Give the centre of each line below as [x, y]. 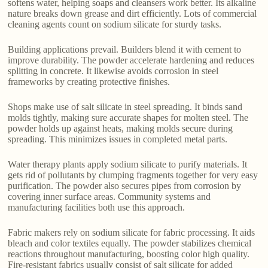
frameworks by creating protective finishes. [89, 82]
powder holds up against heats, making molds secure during [121, 129]
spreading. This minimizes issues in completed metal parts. [118, 139]
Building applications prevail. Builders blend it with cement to [125, 50]
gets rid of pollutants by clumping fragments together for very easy [133, 175]
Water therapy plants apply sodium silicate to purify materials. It [128, 165]
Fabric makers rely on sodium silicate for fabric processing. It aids [132, 233]
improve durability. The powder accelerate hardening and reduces [131, 60]
